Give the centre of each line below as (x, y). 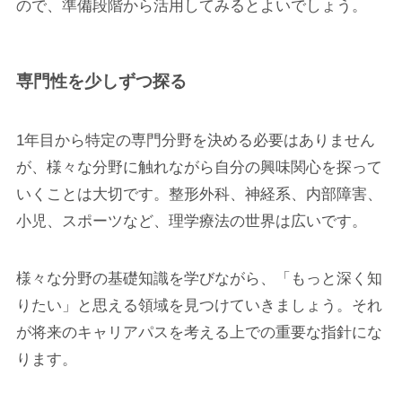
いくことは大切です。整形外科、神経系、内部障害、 (199, 194)
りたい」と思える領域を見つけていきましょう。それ (199, 305)
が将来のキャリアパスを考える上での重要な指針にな (199, 332)
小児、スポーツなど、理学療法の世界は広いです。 (191, 221)
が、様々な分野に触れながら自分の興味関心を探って (199, 167)
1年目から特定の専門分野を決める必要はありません (195, 140)
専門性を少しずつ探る (101, 82)
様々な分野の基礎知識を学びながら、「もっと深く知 (199, 278)
